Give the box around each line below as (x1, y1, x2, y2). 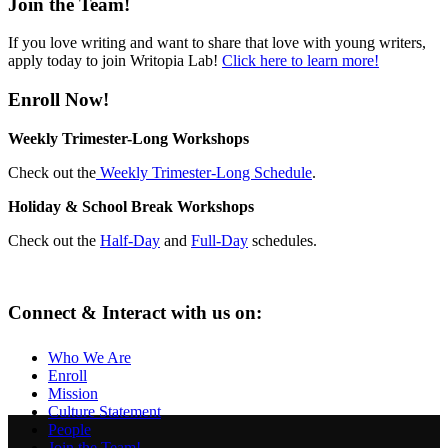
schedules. (248, 231, 317, 249)
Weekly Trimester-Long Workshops (8, 129, 249, 147)
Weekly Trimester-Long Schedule (96, 163, 312, 181)
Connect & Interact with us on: (8, 302, 262, 324)
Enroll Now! (8, 88, 109, 110)
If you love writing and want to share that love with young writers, (8, 34, 426, 52)
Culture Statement (48, 403, 161, 421)
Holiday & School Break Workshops (8, 197, 254, 215)
